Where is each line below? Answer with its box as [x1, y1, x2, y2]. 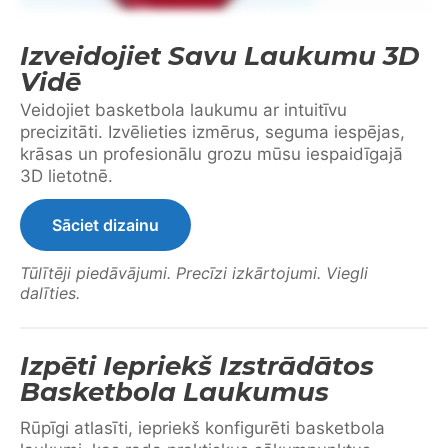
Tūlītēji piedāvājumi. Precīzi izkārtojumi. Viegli [20, 262, 368, 283]
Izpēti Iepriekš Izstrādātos [20, 349, 374, 382]
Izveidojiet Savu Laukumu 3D [20, 39, 419, 72]
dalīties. [20, 282, 80, 303]
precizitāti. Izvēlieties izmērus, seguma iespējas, [20, 121, 405, 142]
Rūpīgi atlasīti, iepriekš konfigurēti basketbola [20, 417, 385, 438]
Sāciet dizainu [52, 214, 159, 235]
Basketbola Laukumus [20, 375, 329, 408]
